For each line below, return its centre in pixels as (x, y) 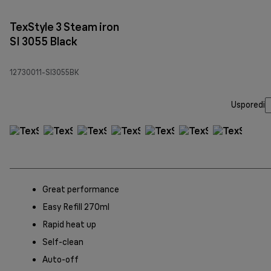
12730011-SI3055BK (44, 72)
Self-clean (63, 242)
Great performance (81, 189)
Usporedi (248, 105)
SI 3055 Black (44, 41)
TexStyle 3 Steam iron (64, 27)
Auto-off (60, 259)
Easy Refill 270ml (76, 207)
